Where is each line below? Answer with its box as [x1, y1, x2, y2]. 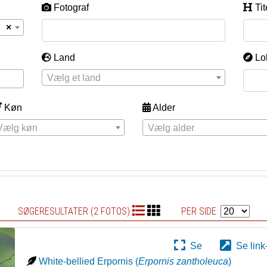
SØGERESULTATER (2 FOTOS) [17, 206, 132, 217]
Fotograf [53, 2, 89, 13]
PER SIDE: [181, 206, 221, 217]
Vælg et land [46, 73, 101, 83]
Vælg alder [148, 123, 194, 133]
